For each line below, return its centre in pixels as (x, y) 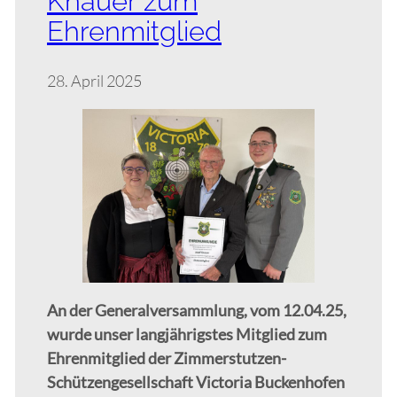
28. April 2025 (94, 80)
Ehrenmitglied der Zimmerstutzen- (167, 358)
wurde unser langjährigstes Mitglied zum (187, 335)
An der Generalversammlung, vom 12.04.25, (197, 311)
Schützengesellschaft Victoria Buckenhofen (196, 382)
